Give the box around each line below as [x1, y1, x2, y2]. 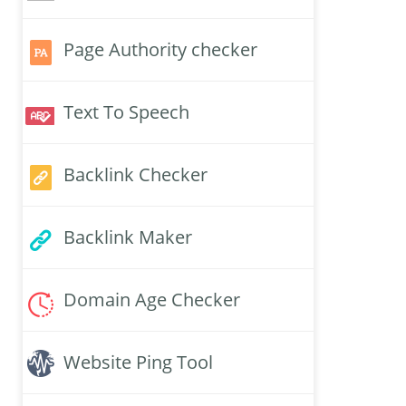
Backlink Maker [63, 225, 192, 250]
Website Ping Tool [63, 350, 213, 375]
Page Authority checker [63, 37, 257, 63]
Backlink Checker [63, 162, 208, 188]
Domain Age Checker [63, 287, 240, 313]
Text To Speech [63, 100, 189, 125]
